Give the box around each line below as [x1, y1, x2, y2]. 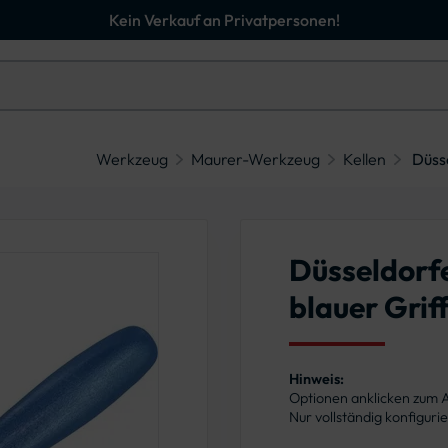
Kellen [343, 149, 386, 170]
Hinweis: [289, 370, 344, 389]
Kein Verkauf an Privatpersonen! [108, 10, 340, 30]
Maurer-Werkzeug [191, 149, 320, 170]
